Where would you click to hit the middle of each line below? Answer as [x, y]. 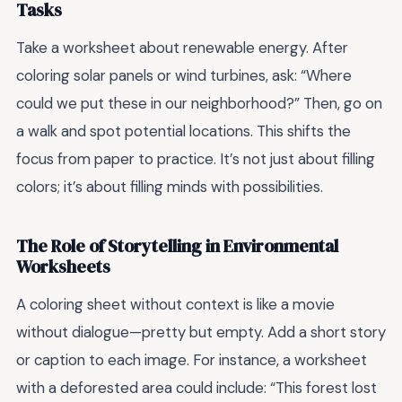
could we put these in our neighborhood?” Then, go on [199, 103]
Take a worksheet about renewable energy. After [182, 47]
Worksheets [63, 267]
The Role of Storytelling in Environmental [177, 246]
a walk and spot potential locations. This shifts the [184, 131]
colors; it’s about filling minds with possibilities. [170, 186]
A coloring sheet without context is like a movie [175, 304]
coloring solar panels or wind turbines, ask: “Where [184, 75]
